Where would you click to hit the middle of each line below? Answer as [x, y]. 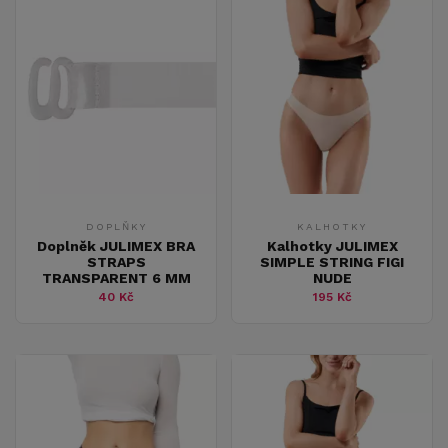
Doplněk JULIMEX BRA [116, 245]
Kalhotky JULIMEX [332, 245]
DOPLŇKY [116, 226]
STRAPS [116, 261]
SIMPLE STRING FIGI [332, 261]
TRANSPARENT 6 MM [116, 277]
